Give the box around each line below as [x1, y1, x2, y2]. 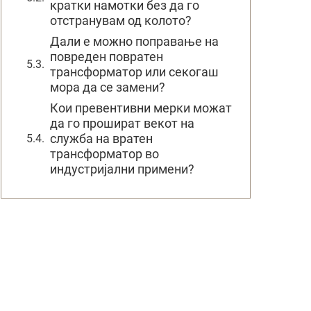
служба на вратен [50, 131, 153, 146]
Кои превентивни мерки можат [50, 101, 232, 115]
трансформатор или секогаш [50, 65, 219, 79]
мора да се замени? [50, 80, 165, 94]
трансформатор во [50, 146, 159, 161]
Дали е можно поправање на [50, 34, 219, 49]
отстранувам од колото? [50, 13, 192, 28]
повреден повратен [50, 49, 163, 64]
